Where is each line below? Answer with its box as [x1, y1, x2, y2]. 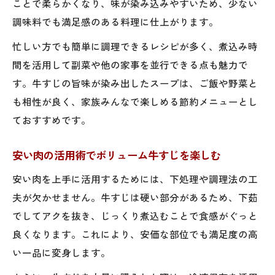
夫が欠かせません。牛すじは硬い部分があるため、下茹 [12, 190, 258, 204]
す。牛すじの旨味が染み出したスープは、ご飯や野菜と [12, 76, 258, 90]
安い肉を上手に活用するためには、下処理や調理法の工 [12, 171, 258, 185]
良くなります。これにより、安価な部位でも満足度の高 [12, 227, 258, 241]
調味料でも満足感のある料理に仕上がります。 [12, 14, 219, 28]
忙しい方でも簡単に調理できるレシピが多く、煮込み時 [12, 39, 258, 53]
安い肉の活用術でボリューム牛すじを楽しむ [12, 147, 221, 163]
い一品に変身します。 [12, 245, 110, 259]
